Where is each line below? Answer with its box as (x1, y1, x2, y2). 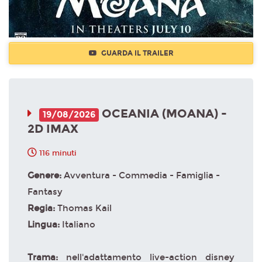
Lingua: (27, 219, 62, 230)
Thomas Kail (57, 202, 112, 213)
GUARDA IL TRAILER (99, 49, 174, 57)
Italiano (62, 219, 95, 230)
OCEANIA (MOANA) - (99, 106, 227, 120)
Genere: (27, 170, 64, 181)
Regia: (27, 202, 57, 213)
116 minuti (37, 148, 77, 158)
